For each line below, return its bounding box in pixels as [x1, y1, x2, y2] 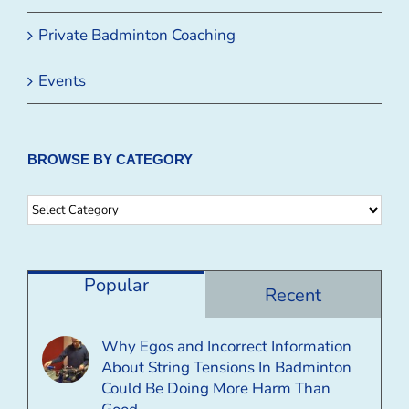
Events [38, 69, 86, 91]
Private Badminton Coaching [38, 24, 236, 46]
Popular [83, 272, 149, 298]
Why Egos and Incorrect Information [101, 335, 351, 357]
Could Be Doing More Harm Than [101, 377, 330, 399]
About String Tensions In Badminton [101, 356, 351, 378]
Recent [264, 282, 321, 308]
